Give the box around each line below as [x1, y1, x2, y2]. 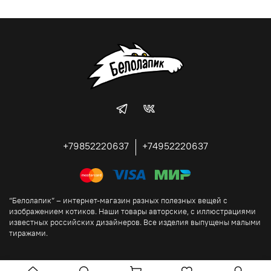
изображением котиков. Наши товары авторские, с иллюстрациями [9, 206, 256, 216]
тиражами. [9, 228, 48, 238]
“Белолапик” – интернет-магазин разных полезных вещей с [9, 195, 227, 205]
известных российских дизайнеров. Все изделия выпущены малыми [9, 217, 261, 227]
